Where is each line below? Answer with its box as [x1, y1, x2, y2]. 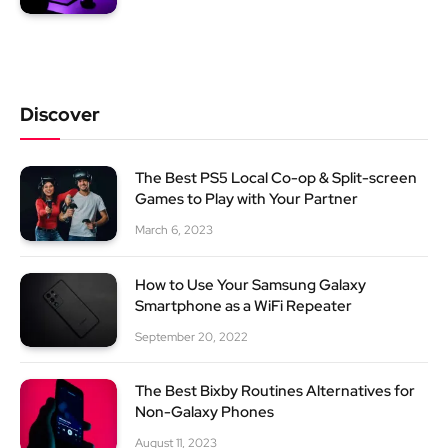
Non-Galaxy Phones [135, 402, 274, 423]
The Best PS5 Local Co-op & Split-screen [135, 167, 417, 188]
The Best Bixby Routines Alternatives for [135, 381, 415, 402]
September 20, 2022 [135, 328, 248, 345]
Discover [20, 101, 100, 127]
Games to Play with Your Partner [135, 188, 358, 209]
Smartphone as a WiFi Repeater [135, 295, 352, 316]
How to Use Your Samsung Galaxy [135, 274, 366, 295]
